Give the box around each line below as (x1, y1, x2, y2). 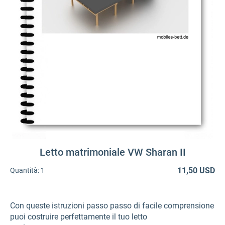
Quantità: (10, 166, 39, 175)
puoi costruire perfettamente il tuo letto (10, 211, 147, 221)
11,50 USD (177, 165, 215, 175)
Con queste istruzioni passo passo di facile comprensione (10, 200, 214, 210)
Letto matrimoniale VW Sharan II (39, 146, 186, 158)
